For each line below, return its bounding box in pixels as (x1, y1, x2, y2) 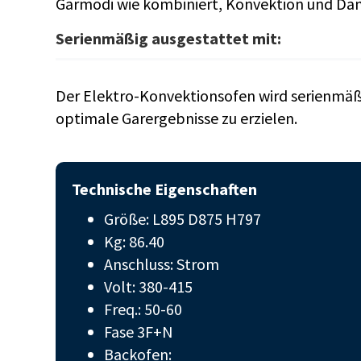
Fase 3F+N (103, 322, 173, 342)
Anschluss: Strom (103, 254, 219, 274)
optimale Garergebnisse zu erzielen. (55, 108, 297, 128)
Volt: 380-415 (103, 276, 193, 297)
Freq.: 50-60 (103, 299, 182, 319)
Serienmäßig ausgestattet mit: (55, 28, 281, 48)
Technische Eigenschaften (71, 179, 257, 199)
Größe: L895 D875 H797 (103, 209, 261, 229)
